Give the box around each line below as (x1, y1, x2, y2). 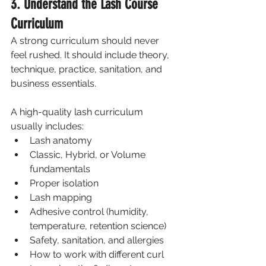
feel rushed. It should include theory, (11, 49, 172, 61)
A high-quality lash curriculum (11, 106, 145, 118)
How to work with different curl (30, 248, 166, 260)
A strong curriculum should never (11, 34, 161, 46)
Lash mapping (30, 191, 92, 203)
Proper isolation (30, 177, 99, 189)
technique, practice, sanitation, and (11, 63, 164, 75)
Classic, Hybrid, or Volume (30, 148, 148, 160)
